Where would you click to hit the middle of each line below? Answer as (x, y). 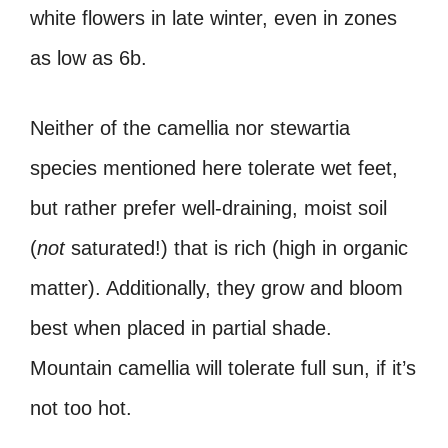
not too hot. (81, 407)
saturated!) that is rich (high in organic (236, 247)
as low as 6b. (88, 57)
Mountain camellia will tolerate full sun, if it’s (223, 367)
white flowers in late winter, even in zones (213, 17)
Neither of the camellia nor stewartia (190, 127)
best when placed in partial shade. (181, 327)
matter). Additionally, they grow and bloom (216, 287)
